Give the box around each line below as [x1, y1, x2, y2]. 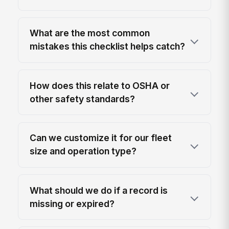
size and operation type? [30, 146, 137, 157]
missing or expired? [30, 198, 115, 209]
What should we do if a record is [30, 185, 168, 196]
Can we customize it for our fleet [30, 132, 172, 144]
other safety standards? [30, 93, 135, 104]
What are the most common [30, 28, 150, 39]
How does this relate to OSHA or [30, 80, 170, 91]
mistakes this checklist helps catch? [30, 41, 186, 52]
